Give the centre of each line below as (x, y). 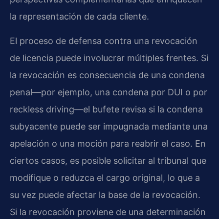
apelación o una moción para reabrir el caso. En (108, 143)
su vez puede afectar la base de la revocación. (105, 195)
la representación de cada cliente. (79, 17)
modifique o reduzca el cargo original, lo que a (105, 177)
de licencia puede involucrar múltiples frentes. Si (109, 58)
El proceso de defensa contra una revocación (104, 41)
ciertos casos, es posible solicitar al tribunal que (108, 160)
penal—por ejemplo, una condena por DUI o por (109, 92)
